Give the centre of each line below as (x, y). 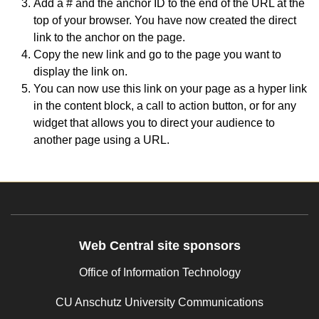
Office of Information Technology (159, 272)
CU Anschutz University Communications (159, 302)
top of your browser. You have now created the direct (165, 20)
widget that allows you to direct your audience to (154, 122)
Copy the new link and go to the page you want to (157, 54)
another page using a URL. (103, 140)
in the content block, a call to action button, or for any (165, 105)
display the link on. (82, 71)
